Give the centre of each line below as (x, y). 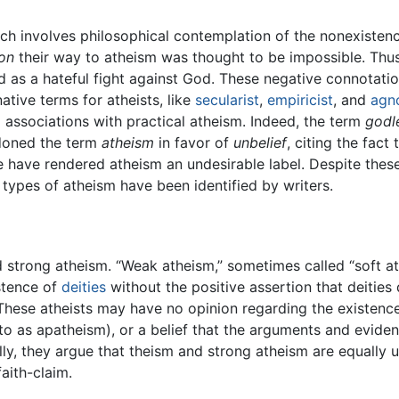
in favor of (194, 143)
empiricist (300, 100)
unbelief (260, 143)
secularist (227, 100)
